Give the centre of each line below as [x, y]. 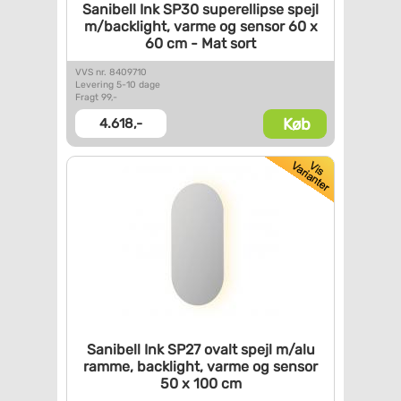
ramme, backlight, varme [166, 367]
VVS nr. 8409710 [111, 72]
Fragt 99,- [96, 97]
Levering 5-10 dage [118, 85]
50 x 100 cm [200, 384]
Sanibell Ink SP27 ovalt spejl [179, 350]
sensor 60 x [277, 26]
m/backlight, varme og [160, 26]
